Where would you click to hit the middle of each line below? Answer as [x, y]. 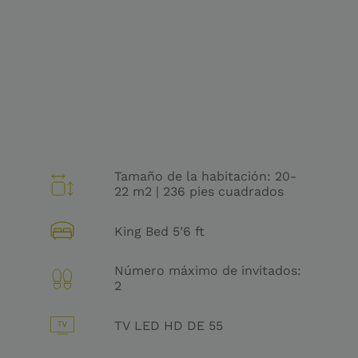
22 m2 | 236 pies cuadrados [199, 192]
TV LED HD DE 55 [169, 326]
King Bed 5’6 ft [175, 231]
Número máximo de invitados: [208, 271]
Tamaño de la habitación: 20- [206, 177]
